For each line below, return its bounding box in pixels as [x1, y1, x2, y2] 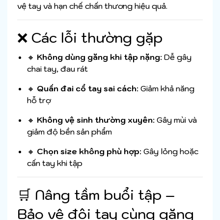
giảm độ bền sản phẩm [27, 127, 112, 137]
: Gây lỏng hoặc [139, 146, 198, 157]
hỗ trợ [27, 95, 51, 106]
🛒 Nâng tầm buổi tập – [17, 186, 175, 204]
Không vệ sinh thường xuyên [37, 115, 153, 125]
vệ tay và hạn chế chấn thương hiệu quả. [17, 1, 167, 11]
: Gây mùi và [153, 115, 197, 125]
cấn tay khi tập [27, 158, 82, 168]
